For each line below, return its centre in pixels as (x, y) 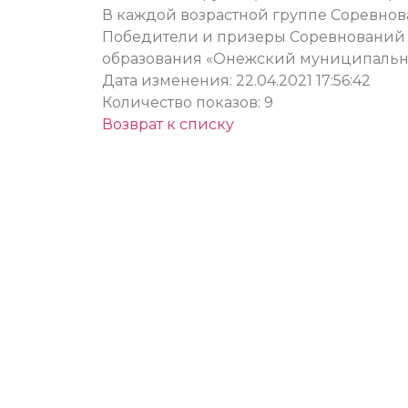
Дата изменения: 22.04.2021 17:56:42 (236, 80)
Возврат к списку (168, 124)
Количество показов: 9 (188, 102)
